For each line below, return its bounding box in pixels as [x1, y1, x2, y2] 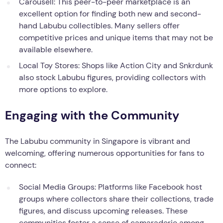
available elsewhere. [19, 44, 93, 55]
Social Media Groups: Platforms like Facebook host [19, 181, 202, 192]
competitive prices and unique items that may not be [19, 32, 213, 43]
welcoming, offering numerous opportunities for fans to [5, 147, 204, 158]
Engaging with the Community [5, 107, 179, 123]
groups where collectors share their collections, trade [19, 193, 214, 204]
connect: [5, 159, 36, 170]
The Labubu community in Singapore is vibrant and [5, 135, 190, 146]
